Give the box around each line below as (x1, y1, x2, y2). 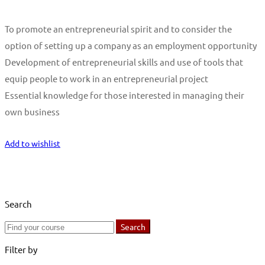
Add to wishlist (5, 137, 60, 148)
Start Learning (5, 122, 57, 133)
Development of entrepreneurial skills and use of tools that (5, 56, 243, 67)
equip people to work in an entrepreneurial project (5, 72, 208, 84)
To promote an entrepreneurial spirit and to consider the (5, 22, 232, 34)
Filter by (5, 243, 37, 255)
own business (5, 105, 60, 117)
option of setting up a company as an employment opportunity (5, 39, 257, 51)
